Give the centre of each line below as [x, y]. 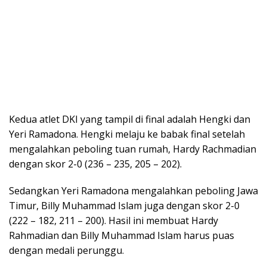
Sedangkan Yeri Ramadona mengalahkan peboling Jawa [133, 190]
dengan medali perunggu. [66, 250]
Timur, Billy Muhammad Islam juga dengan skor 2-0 [124, 205]
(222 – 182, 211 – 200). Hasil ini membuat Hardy [114, 220]
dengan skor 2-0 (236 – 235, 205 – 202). [95, 164]
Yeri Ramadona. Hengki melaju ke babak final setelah [127, 134]
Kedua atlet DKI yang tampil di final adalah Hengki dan [130, 119]
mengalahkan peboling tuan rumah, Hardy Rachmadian [133, 149]
